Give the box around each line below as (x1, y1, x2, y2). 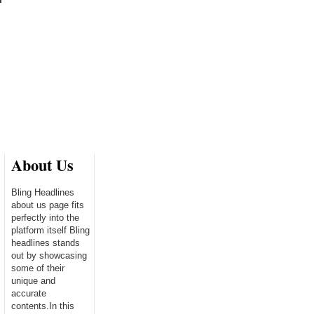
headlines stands (11, 237, 80, 248)
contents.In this (11, 300, 74, 311)
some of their (11, 262, 64, 273)
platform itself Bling (11, 224, 90, 235)
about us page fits (11, 199, 84, 210)
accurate (11, 287, 46, 299)
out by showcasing (11, 250, 87, 261)
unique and (11, 275, 55, 286)
